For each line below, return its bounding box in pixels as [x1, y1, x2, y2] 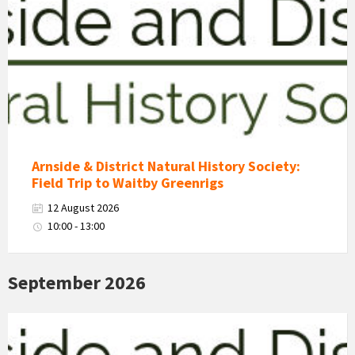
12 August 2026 [48, 200, 119, 215]
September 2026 [8, 269, 146, 295]
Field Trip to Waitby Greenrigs [32, 173, 223, 192]
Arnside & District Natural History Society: [32, 156, 300, 175]
